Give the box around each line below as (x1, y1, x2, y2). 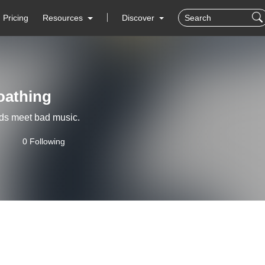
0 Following (22, 137, 65, 146)
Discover (121, 13, 157, 22)
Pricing (3, 13, 29, 22)
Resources (43, 13, 83, 22)
